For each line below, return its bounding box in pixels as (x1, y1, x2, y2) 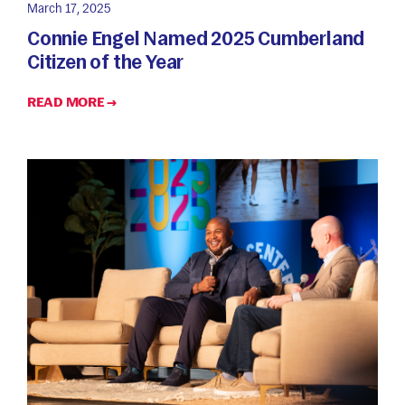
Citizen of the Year (27, 49, 184, 74)
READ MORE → (27, 93, 117, 110)
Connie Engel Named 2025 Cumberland (27, 25, 365, 51)
